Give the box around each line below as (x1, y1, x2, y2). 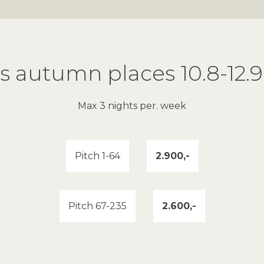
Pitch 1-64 (74, 150, 120, 162)
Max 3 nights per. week (78, 100, 186, 112)
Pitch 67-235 (68, 200, 127, 212)
